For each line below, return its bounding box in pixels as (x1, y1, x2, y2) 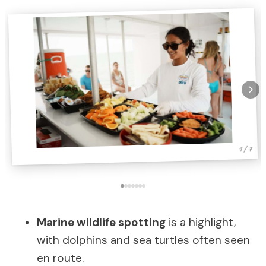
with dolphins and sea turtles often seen (37, 233, 250, 248)
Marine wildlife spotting (37, 215, 166, 230)
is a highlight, (166, 215, 236, 230)
